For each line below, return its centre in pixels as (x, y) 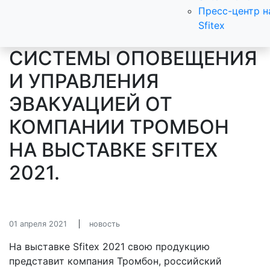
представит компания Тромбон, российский (115, 261)
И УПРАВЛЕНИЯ (84, 81)
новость (105, 224)
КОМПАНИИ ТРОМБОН (119, 127)
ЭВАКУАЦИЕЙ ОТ (91, 104)
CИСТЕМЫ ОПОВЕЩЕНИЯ (133, 58)
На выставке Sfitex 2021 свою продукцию (109, 246)
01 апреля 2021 (38, 224)
